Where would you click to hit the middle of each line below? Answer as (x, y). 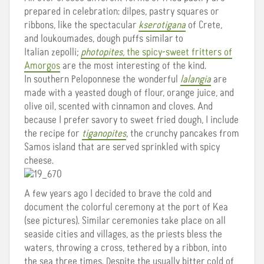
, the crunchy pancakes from (183, 133)
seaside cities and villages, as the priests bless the (123, 234)
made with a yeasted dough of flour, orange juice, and (129, 93)
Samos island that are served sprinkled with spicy (122, 147)
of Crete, (204, 25)
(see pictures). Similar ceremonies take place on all (125, 221)
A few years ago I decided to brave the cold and (118, 194)
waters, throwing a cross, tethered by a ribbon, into (126, 248)
